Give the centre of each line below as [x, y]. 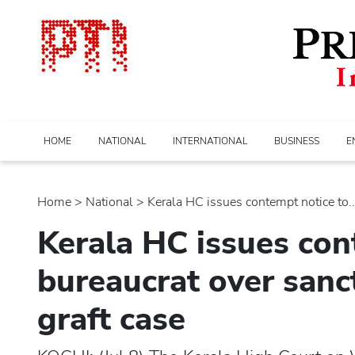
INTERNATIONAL [210, 141]
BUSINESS [297, 141]
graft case [111, 319]
